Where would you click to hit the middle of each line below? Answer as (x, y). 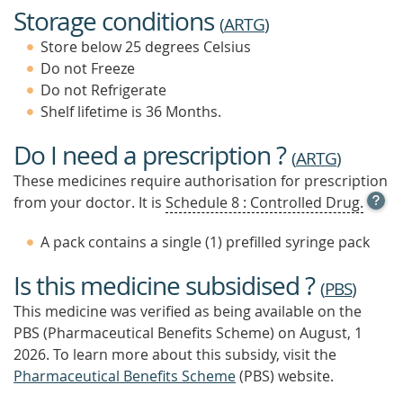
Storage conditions (116, 21)
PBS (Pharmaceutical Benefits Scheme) (146, 333)
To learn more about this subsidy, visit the (193, 354)
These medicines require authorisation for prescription (201, 181)
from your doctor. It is (90, 202)
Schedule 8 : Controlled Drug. (264, 202)
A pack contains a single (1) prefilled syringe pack (205, 242)
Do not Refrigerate (103, 90)
